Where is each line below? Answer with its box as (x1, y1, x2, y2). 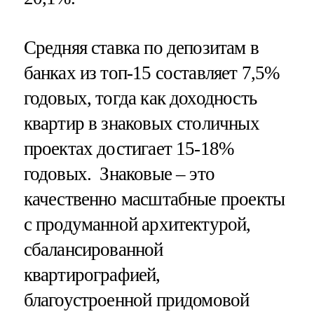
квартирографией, (23, 264, 161, 285)
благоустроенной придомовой (23, 289, 250, 310)
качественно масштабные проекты (23, 188, 285, 210)
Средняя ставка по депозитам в (23, 36, 259, 58)
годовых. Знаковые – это (23, 163, 215, 184)
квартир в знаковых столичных (23, 112, 259, 134)
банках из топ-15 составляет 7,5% (23, 62, 280, 83)
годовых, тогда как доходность (23, 87, 257, 109)
